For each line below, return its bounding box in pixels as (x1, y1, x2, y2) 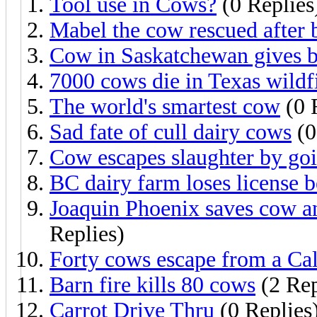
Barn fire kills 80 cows (50, 272, 255, 297)
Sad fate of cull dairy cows (50, 119, 292, 144)
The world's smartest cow (50, 93, 280, 119)
